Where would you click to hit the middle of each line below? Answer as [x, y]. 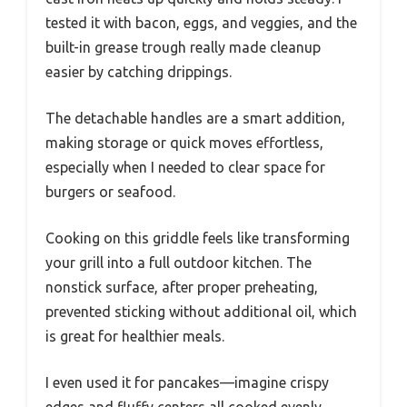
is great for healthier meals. [135, 337]
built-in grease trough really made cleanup [183, 48]
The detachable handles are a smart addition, [195, 119]
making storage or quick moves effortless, [184, 143]
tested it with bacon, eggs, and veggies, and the [201, 23]
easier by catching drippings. [139, 72]
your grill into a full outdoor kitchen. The [179, 263]
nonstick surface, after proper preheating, [182, 288]
